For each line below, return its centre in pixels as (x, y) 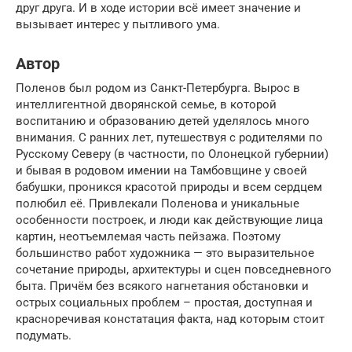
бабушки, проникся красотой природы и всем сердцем (169, 187)
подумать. (44, 335)
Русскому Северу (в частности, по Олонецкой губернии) (172, 154)
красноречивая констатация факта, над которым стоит (170, 319)
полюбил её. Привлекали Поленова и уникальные (158, 203)
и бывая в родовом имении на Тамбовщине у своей (161, 170)
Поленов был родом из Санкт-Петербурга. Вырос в (158, 88)
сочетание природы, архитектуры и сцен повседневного (174, 269)
